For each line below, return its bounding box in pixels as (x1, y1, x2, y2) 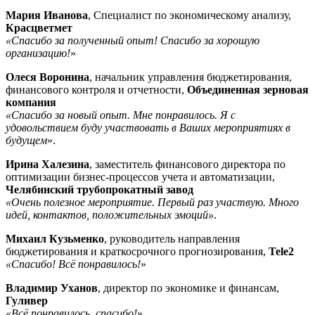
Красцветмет (6, 21, 72, 34)
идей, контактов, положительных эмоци (6, 208, 202, 221)
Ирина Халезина (6, 157, 89, 170)
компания (6, 96, 56, 108)
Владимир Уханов (6, 281, 98, 294)
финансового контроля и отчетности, (6, 83, 187, 96)
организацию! (6, 46, 70, 59)
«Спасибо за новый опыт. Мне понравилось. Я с (6, 108, 236, 121)
